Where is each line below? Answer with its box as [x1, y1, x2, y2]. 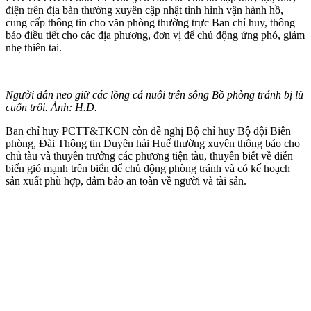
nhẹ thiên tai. [6, 41, 62, 53]
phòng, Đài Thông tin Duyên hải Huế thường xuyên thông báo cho [6, 137, 300, 149]
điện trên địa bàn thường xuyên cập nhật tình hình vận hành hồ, [6, 3, 283, 16]
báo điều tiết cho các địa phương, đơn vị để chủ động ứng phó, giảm [6, 28, 305, 41]
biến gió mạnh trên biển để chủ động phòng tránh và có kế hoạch [6, 162, 290, 174]
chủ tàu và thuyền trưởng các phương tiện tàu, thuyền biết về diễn [6, 149, 293, 162]
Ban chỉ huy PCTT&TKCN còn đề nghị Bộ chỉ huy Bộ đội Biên [6, 124, 291, 137]
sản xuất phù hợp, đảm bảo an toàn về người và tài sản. [6, 174, 246, 187]
